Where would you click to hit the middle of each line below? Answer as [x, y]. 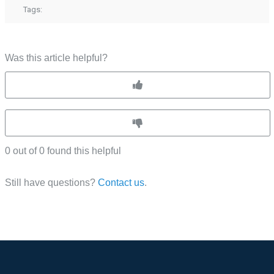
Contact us [121, 183]
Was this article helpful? [56, 58]
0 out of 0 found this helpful [63, 151]
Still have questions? [51, 183]
